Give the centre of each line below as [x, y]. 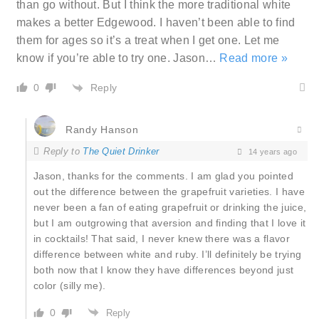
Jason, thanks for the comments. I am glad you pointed [163, 176]
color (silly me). [70, 286]
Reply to [63, 151]
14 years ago [271, 151]
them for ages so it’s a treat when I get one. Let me [148, 41]
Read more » [254, 58]
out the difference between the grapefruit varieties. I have [169, 192]
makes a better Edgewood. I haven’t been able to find [156, 23]
